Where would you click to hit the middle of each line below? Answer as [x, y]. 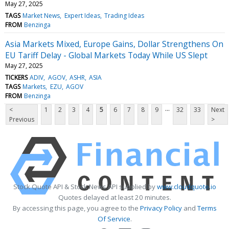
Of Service [114, 219]
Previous [22, 119]
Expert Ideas [82, 15]
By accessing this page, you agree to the [76, 208]
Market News [41, 15]
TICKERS [16, 77]
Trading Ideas [124, 15]
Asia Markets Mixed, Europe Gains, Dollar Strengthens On [114, 44]
